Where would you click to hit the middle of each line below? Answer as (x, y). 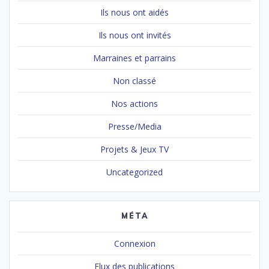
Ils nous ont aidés (134, 12)
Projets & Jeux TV (134, 149)
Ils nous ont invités (134, 35)
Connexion (134, 243)
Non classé (134, 80)
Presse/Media (134, 126)
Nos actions (134, 103)
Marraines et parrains (134, 58)
